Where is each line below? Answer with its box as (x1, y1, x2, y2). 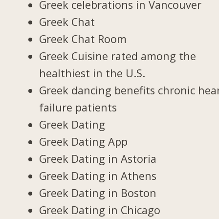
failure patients (39, 100, 117, 114)
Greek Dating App (39, 134, 128, 149)
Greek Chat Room (39, 31, 127, 46)
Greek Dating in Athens (39, 168, 157, 183)
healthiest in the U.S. (39, 66, 146, 80)
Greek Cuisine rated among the (39, 48, 197, 63)
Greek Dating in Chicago (39, 202, 161, 217)
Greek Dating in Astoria (39, 151, 157, 166)
